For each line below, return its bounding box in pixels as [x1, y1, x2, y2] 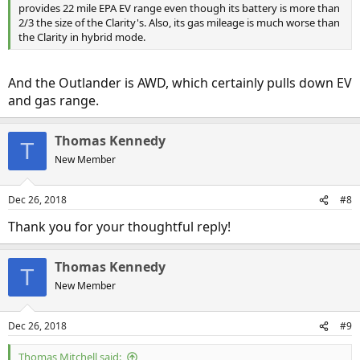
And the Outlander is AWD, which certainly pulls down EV [8, 74, 352, 92]
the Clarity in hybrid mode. [18, 30, 145, 45]
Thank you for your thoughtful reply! [8, 218, 231, 236]
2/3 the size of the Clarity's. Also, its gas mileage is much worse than [18, 15, 340, 31]
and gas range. [8, 92, 99, 110]
